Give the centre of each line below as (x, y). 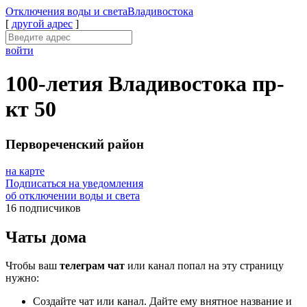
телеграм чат (92, 266)
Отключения (36, 11)
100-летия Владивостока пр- (145, 84)
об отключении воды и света (73, 195)
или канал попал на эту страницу (204, 266)
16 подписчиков (43, 208)
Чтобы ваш (33, 266)
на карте (25, 171)
